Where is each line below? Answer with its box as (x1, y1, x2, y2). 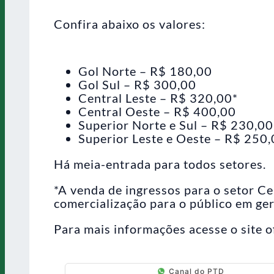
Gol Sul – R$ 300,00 (78, 76, 196, 92)
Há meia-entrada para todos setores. (54, 156, 266, 171)
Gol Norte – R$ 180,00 (78, 63, 212, 78)
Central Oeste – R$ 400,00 (78, 103, 236, 119)
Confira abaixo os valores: (54, 16, 206, 31)
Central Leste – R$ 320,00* (78, 90, 238, 105)
